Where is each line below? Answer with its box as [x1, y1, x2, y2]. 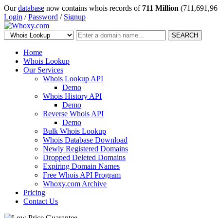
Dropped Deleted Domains [43, 153, 126, 162]
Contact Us [23, 197, 58, 205]
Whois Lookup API [43, 74, 103, 83]
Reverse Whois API [43, 109, 104, 118]
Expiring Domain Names [43, 162, 120, 170]
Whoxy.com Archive [43, 180, 107, 188]
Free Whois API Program [43, 171, 121, 179]
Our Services [23, 66, 63, 74]
